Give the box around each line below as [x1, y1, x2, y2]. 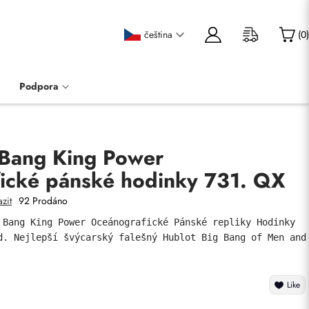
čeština [143, 28, 172, 41]
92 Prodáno [19, 194, 68, 208]
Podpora [19, 79, 59, 93]
